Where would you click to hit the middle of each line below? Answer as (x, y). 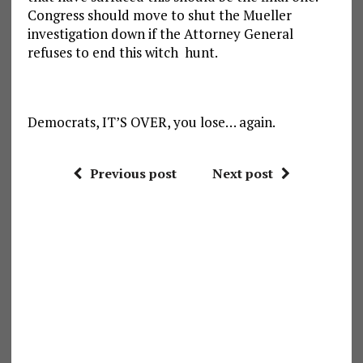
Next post (242, 174)
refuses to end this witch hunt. (122, 53)
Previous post (133, 174)
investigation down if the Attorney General (160, 34)
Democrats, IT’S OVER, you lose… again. (151, 122)
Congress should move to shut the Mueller (159, 15)
